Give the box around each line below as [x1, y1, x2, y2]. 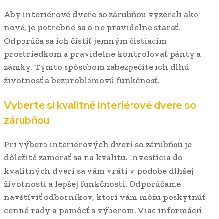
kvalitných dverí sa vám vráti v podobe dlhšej [4, 165, 194, 176]
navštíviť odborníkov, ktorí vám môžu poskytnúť [4, 191, 206, 202]
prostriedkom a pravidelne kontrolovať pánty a [4, 48, 201, 59]
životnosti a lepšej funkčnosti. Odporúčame [4, 178, 181, 189]
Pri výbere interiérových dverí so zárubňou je [4, 138, 192, 150]
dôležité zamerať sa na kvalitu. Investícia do [4, 152, 183, 163]
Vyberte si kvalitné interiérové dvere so [4, 98, 196, 111]
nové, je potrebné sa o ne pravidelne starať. [4, 22, 180, 33]
